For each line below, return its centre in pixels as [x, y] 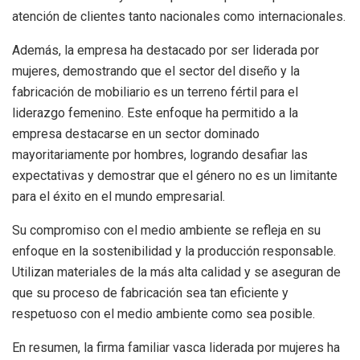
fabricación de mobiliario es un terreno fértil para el [155, 92]
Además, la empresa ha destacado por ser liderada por [166, 51]
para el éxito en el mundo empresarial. [119, 197]
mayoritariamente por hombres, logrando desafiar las [160, 155]
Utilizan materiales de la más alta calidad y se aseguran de [176, 272]
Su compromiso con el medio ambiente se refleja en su [166, 231]
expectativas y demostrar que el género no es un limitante [175, 176]
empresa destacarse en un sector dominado [136, 134]
